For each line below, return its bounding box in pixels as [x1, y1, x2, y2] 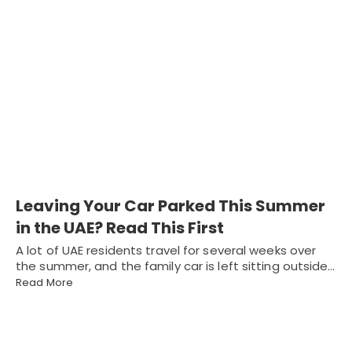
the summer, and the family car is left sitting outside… [16, 258, 335, 275]
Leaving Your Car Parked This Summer [16, 195, 325, 218]
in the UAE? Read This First [16, 217, 224, 240]
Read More [16, 275, 73, 291]
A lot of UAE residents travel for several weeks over [16, 242, 317, 259]
